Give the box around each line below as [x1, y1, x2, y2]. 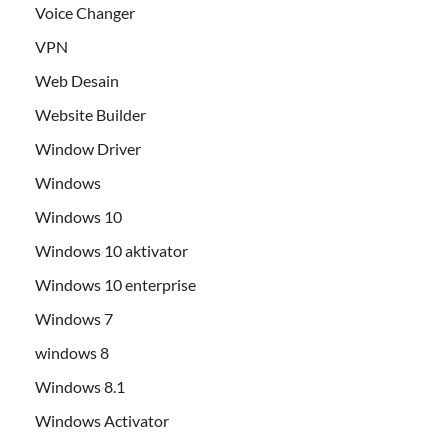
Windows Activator [35, 411, 169, 431]
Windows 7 [35, 309, 113, 329]
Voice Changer [35, 3, 135, 23]
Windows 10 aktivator [35, 241, 188, 261]
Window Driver [35, 139, 141, 159]
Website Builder [35, 105, 146, 125]
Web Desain [35, 71, 119, 91]
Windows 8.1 [35, 377, 125, 397]
